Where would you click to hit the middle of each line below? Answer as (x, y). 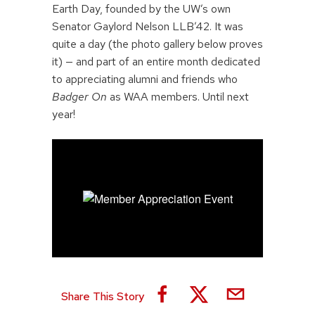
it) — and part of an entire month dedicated (156, 62)
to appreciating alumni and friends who (145, 79)
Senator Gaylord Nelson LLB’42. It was (148, 27)
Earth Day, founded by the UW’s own (141, 9)
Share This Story (103, 296)
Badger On (79, 97)
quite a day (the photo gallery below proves (157, 44)
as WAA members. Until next (178, 97)
